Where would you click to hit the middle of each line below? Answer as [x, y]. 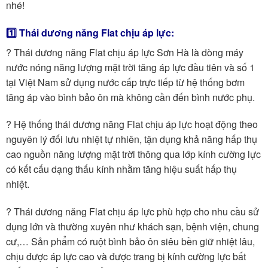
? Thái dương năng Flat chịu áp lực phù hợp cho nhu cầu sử [133, 212]
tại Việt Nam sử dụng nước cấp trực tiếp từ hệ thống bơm [125, 82]
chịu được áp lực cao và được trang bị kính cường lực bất [126, 257]
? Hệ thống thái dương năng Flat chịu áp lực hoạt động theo [132, 124]
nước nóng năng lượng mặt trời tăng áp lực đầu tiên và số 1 [130, 67]
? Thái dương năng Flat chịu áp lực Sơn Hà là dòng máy [125, 52]
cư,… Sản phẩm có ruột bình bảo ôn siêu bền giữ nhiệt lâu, [130, 242]
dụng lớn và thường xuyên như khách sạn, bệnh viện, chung [133, 227]
